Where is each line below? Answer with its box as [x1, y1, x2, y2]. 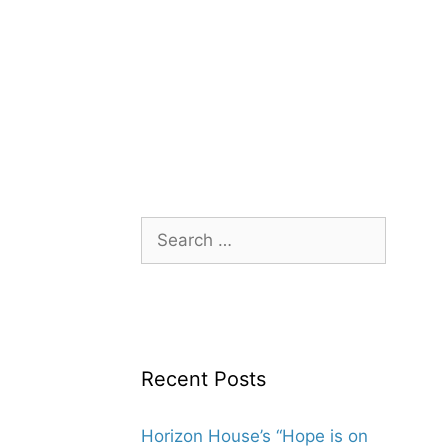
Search [140, 218, 196, 238]
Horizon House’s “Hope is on [141, 426, 368, 446]
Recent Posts [141, 367, 266, 391]
